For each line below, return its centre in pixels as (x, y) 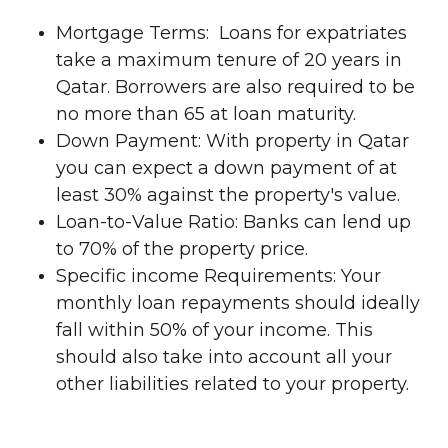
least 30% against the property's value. (228, 195)
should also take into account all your (224, 357)
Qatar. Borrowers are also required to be (235, 87)
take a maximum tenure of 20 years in (229, 60)
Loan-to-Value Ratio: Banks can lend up (233, 222)
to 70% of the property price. (182, 249)
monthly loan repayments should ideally (238, 303)
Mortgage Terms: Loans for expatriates (231, 33)
